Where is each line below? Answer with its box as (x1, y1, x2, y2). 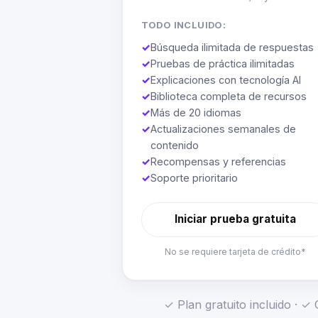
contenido (150, 139, 199, 152)
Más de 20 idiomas (150, 106, 241, 119)
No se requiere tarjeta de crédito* (164, 246, 306, 257)
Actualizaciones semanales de (150, 123, 296, 136)
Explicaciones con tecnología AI (150, 74, 301, 87)
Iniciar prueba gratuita (174, 212, 296, 226)
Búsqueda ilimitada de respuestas (150, 41, 314, 54)
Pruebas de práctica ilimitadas (150, 57, 295, 70)
